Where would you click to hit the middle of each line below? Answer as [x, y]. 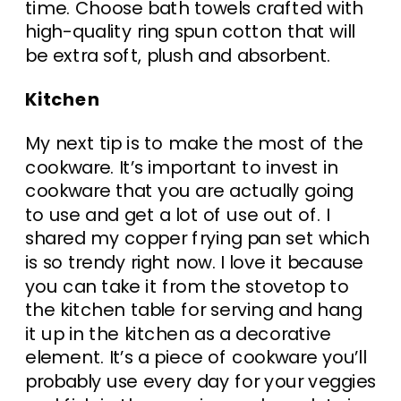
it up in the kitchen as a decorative [178, 333]
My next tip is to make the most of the [195, 143]
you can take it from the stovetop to [187, 286]
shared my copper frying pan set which [198, 239]
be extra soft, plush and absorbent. [178, 55]
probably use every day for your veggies [201, 381]
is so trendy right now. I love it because [195, 262]
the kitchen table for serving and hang [194, 310]
